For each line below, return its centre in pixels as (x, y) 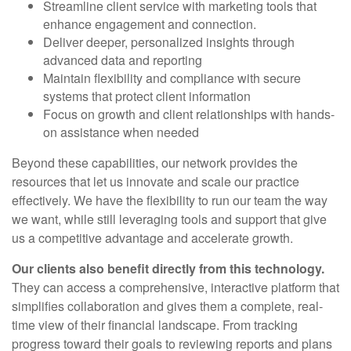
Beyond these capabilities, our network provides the (155, 163)
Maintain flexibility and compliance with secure (172, 78)
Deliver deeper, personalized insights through (169, 42)
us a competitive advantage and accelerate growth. (152, 238)
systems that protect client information (147, 96)
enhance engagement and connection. (150, 24)
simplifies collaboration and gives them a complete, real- (167, 306)
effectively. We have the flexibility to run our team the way (170, 200)
